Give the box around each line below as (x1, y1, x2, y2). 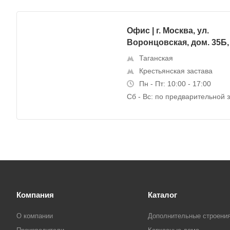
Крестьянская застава (139, 67, 213, 75)
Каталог (148, 190, 177, 199)
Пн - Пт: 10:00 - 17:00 (139, 80, 211, 88)
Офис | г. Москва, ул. (127, 26, 209, 35)
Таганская (139, 54, 173, 62)
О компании (16, 212, 53, 220)
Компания (16, 190, 54, 199)
